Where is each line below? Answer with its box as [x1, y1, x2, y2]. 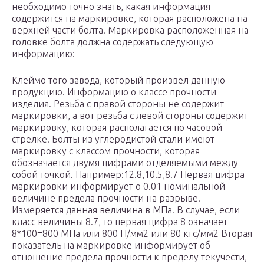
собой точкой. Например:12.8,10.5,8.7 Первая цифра [12, 169, 245, 180]
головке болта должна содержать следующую [12, 37, 213, 48]
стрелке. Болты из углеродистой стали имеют [12, 134, 214, 145]
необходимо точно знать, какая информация [12, 1, 210, 12]
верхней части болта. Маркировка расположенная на [12, 25, 249, 36]
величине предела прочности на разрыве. [12, 193, 200, 204]
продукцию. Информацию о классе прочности [12, 87, 216, 98]
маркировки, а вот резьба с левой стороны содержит [12, 110, 248, 121]
